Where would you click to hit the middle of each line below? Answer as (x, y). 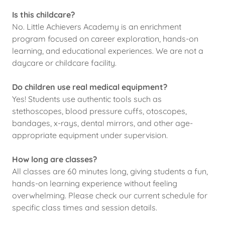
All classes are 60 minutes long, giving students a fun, (110, 171)
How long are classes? (54, 159)
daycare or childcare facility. (64, 63)
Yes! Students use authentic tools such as (87, 99)
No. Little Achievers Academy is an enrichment (97, 27)
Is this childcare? (43, 15)
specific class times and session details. (85, 207)
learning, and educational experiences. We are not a (108, 51)
